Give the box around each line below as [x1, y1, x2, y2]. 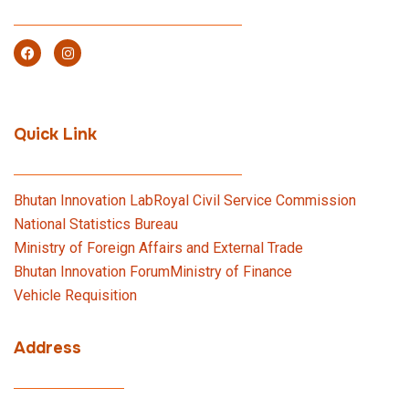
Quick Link [14, 124, 97, 144]
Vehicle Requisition [14, 287, 137, 304]
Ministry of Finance [170, 263, 292, 280]
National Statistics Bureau [14, 215, 178, 233]
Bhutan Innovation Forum [14, 263, 170, 280]
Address [14, 338, 81, 358]
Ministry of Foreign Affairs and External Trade [14, 239, 303, 257]
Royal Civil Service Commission [153, 192, 356, 209]
